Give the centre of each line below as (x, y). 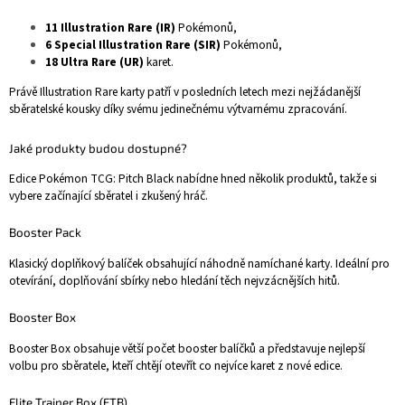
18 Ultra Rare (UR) (94, 62)
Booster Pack (45, 232)
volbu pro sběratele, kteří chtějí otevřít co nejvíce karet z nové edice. (176, 365)
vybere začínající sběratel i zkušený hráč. (108, 195)
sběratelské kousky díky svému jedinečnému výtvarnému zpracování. (178, 109)
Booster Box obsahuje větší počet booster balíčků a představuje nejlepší (187, 348)
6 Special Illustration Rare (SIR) (133, 45)
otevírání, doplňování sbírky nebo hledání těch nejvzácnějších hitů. (174, 280)
